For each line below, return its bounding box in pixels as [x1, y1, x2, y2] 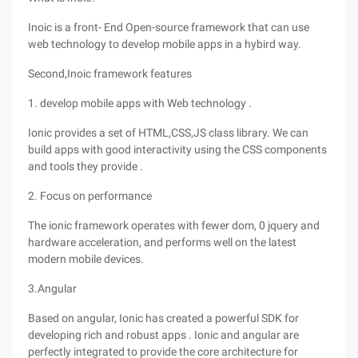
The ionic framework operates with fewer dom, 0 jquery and [28, 219, 320, 232]
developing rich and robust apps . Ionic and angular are [28, 328, 299, 341]
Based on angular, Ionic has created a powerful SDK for [28, 312, 299, 324]
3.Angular [28, 282, 77, 295]
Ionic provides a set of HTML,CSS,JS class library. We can [28, 126, 308, 139]
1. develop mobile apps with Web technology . [28, 97, 252, 109]
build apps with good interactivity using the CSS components [28, 143, 327, 156]
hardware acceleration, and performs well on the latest [28, 236, 296, 249]
